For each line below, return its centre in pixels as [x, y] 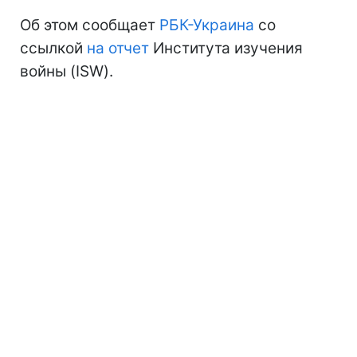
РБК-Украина [207, 25]
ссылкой [53, 49]
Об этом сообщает [90, 25]
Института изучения [226, 49]
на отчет [118, 49]
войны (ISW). [67, 72]
